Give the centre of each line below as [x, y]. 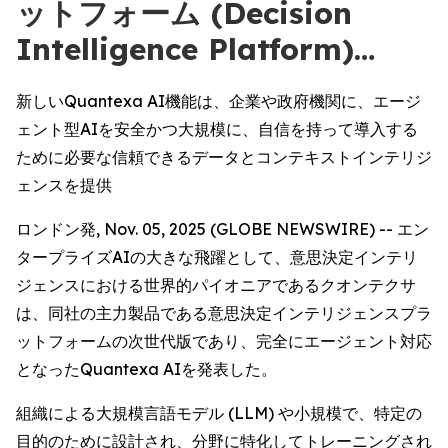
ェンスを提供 [64, 185]
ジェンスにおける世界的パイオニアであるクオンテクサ [216, 285]
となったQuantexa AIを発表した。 [146, 369]
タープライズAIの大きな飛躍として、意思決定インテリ [217, 257]
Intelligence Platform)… [195, 49]
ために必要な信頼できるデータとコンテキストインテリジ [224, 157]
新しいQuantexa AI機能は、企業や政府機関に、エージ [218, 101]
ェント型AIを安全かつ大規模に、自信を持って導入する [217, 129]
